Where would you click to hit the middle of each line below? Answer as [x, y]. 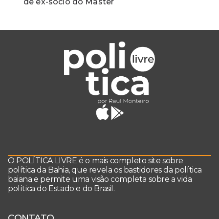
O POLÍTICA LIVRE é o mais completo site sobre [96, 161]
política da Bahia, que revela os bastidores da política [105, 170]
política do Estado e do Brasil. [61, 189]
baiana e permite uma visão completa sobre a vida [100, 179]
